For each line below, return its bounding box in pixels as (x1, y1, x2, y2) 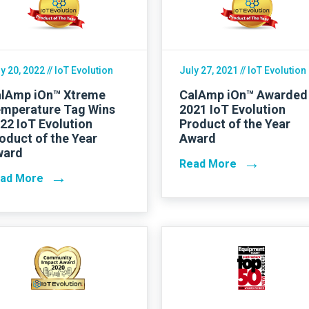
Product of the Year (179, 117, 290, 132)
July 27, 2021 (179, 65, 238, 77)
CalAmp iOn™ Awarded (179, 88, 308, 103)
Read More (179, 157, 237, 171)
